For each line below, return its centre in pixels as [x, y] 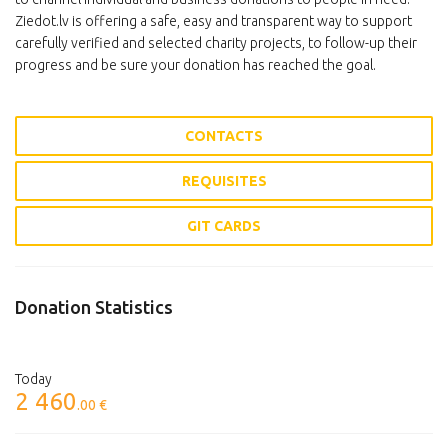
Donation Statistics [94, 307]
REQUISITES [224, 181]
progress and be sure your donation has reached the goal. [195, 65]
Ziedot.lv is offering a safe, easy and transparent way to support [213, 21]
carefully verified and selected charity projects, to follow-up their [216, 43]
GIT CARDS [224, 226]
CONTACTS [224, 136]
